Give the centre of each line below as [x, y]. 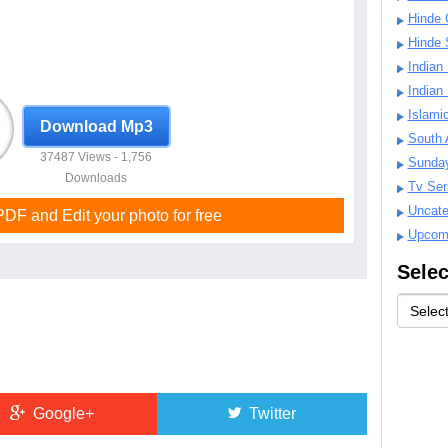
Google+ [61, 413]
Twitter [270, 413]
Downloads [96, 177]
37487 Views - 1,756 [96, 156]
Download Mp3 [96, 126]
